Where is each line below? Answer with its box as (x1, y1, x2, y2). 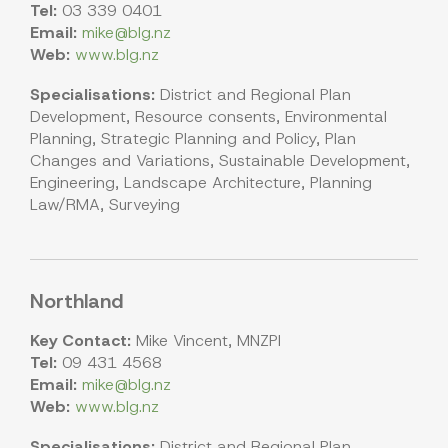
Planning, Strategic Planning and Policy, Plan (30, 128, 356, 150)
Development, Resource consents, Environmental (30, 106, 387, 128)
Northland (30, 288, 123, 315)
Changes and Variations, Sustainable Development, (30, 150, 410, 172)
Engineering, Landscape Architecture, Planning (30, 172, 372, 194)
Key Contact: (30, 330, 131, 352)
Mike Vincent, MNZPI (131, 330, 281, 352)
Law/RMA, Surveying (30, 194, 180, 216)
